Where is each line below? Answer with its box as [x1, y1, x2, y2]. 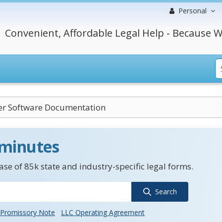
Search [155, 187, 177, 196]
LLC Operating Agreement [61, 208, 145, 217]
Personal [178, 6, 207, 15]
